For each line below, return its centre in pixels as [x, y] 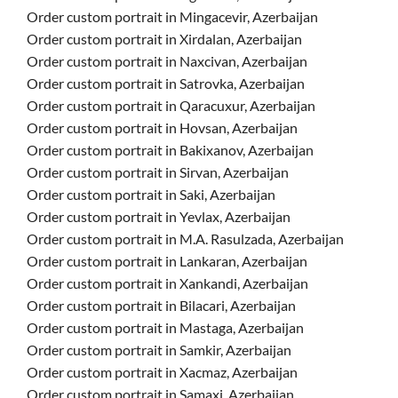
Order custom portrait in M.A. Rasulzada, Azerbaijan [185, 239]
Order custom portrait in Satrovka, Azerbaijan [166, 83]
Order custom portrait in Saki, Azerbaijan [151, 194]
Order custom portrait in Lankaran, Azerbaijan [167, 261]
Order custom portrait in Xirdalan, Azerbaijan [164, 39]
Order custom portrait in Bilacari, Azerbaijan [161, 305]
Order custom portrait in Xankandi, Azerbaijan [167, 283]
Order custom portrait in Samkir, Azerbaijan [159, 350]
